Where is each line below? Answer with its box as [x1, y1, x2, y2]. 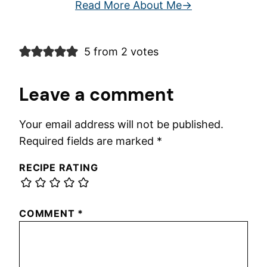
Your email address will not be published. [19, 118, 223, 131]
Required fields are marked [19, 135, 157, 148]
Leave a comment [19, 83, 174, 107]
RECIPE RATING [19, 162, 98, 174]
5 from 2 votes [83, 45, 159, 58]
